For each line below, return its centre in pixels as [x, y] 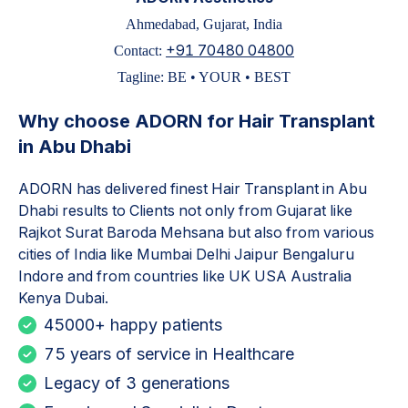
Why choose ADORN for [128, 121]
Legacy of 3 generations [137, 383]
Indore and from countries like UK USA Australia [185, 276]
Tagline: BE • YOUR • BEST [204, 77]
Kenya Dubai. [63, 298]
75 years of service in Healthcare [169, 354]
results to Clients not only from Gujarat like [207, 210]
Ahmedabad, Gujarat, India [204, 24]
